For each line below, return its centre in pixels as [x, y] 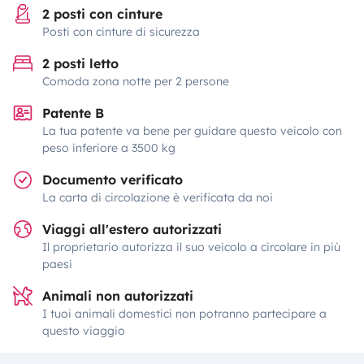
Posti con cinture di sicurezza [121, 32]
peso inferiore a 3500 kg [109, 148]
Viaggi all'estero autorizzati [132, 229]
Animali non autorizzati [118, 296]
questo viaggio [84, 331]
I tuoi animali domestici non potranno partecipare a [184, 314]
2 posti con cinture [102, 14]
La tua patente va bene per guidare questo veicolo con [192, 131]
